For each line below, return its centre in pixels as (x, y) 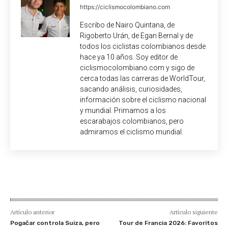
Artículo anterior (32, 212)
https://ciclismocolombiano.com (125, 7)
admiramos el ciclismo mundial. (132, 132)
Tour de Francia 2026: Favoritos (168, 223)
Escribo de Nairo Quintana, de (127, 25)
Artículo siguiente (193, 212)
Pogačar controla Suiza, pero (55, 223)
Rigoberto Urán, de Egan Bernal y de (136, 35)
